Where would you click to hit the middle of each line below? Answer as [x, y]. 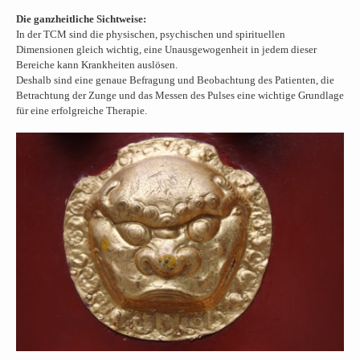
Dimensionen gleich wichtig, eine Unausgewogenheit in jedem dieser [166, 49]
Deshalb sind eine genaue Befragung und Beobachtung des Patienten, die [175, 80]
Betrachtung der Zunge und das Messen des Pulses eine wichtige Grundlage [180, 95]
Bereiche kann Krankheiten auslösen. [97, 65]
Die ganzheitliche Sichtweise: [81, 19]
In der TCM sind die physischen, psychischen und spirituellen [151, 34]
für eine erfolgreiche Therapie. [83, 110]
